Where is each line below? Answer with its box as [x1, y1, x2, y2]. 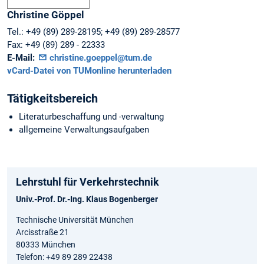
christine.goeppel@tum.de [47, 52, 152, 64]
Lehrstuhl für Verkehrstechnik [16, 175, 159, 188]
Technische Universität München [16, 214, 134, 225]
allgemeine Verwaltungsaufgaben [19, 124, 149, 135]
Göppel [51, 9, 84, 21]
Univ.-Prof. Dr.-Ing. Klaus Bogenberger [16, 194, 158, 204]
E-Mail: [7, 52, 35, 64]
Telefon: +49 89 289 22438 [16, 252, 113, 262]
